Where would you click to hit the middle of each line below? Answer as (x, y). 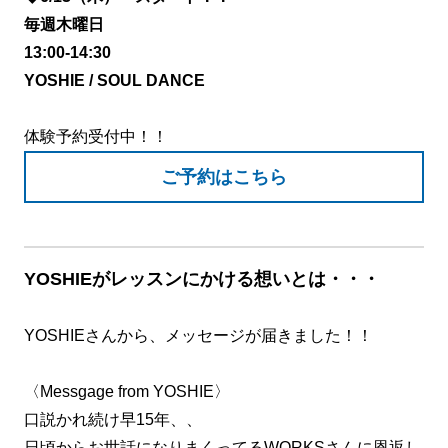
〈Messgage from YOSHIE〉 (126, 391)
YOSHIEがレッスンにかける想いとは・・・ (201, 279)
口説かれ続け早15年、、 (112, 419)
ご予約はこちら (224, 176)
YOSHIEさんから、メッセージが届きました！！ (198, 335)
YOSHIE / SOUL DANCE (114, 80)
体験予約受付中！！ (95, 136)
